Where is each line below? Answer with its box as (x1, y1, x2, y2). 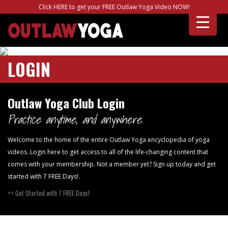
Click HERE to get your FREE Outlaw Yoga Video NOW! (38, 3, 190, 11)
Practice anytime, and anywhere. (8, 110, 143, 129)
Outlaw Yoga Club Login (8, 93, 125, 112)
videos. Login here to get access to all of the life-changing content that (8, 147, 208, 156)
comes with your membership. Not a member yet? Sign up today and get (8, 159, 216, 168)
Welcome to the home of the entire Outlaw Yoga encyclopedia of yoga (8, 135, 210, 144)
